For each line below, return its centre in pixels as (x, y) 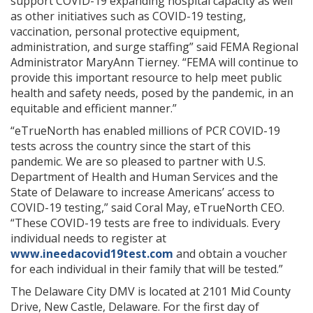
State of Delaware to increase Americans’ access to (143, 192)
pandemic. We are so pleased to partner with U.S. (138, 161)
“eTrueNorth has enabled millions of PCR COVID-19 (145, 131)
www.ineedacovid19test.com (92, 254)
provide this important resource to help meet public (146, 78)
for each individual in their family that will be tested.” (147, 269)
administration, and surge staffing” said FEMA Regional (154, 47)
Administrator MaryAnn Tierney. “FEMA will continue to (154, 62)
